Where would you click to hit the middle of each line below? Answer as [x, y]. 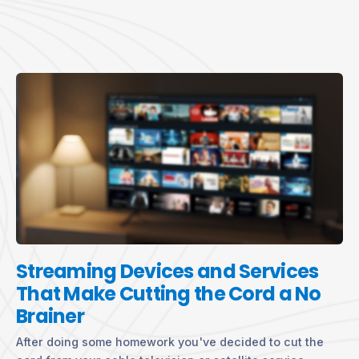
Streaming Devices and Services [167, 271]
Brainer [50, 316]
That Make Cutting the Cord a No [169, 293]
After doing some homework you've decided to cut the [170, 341]
